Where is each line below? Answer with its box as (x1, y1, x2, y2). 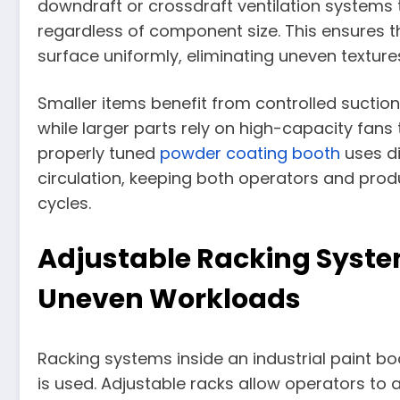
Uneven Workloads (37, 279, 301, 318)
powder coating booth (160, 142, 340, 165)
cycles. (37, 192, 91, 215)
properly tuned (37, 142, 160, 165)
